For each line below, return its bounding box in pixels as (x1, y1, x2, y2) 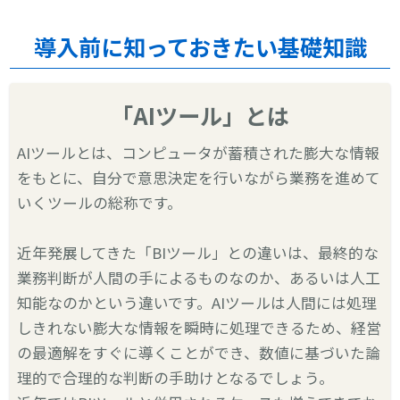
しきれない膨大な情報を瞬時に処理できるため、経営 (17, 316, 382, 338)
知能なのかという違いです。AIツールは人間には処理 (17, 291, 378, 313)
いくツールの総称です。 (17, 191, 183, 213)
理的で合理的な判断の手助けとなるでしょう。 (17, 366, 335, 388)
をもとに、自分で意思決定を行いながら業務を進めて (17, 166, 381, 188)
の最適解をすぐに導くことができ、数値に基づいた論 (17, 341, 381, 363)
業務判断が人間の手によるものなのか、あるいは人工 (17, 266, 381, 288)
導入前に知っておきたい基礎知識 (33, 29, 367, 62)
